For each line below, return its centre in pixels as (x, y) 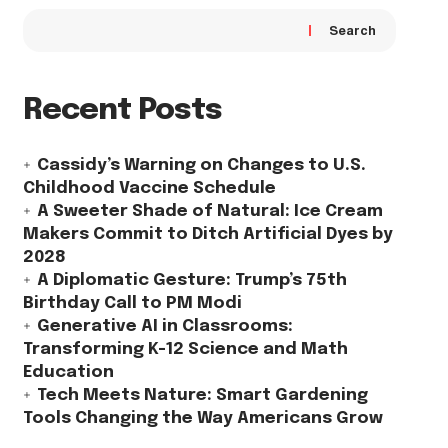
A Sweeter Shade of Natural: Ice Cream (209, 212)
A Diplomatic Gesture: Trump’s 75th (191, 281)
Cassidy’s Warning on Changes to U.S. (201, 166)
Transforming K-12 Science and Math (185, 350)
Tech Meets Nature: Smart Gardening (202, 396)
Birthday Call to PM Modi (132, 304)
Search (352, 30)
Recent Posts (122, 110)
